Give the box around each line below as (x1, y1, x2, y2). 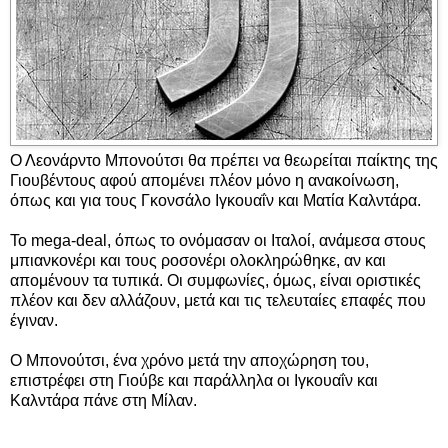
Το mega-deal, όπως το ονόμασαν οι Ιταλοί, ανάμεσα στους (10, 232, 426, 250)
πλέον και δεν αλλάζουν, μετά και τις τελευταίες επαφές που (10, 292, 426, 310)
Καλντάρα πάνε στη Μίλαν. (10, 392, 197, 410)
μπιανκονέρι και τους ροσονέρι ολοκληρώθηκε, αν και (10, 252, 386, 270)
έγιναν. (10, 312, 58, 330)
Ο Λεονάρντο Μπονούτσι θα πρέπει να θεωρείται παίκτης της (10, 152, 438, 170)
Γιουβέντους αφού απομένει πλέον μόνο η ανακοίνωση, (10, 172, 399, 190)
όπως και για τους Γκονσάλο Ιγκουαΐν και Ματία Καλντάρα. (10, 192, 421, 210)
